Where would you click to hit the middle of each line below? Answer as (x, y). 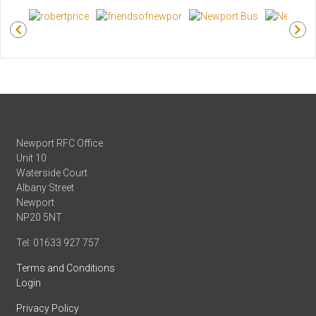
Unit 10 (32, 158)
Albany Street (45, 187)
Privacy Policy (48, 308)
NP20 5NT (39, 217)
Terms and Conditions (66, 268)
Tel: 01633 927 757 (58, 242)
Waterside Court (52, 172)
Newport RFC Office (60, 143)
